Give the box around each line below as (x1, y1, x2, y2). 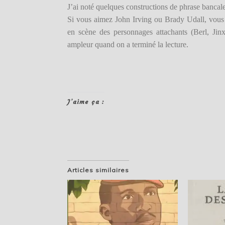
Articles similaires (67, 166, 130, 174)
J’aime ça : (67, 98, 105, 106)
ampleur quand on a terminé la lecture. (67, 40, 191, 49)
